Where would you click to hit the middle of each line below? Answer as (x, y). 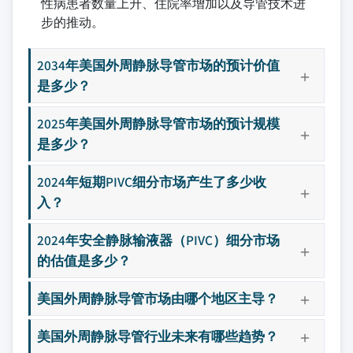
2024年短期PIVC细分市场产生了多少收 (152, 182)
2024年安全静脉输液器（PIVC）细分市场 (158, 240)
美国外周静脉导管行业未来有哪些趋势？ (158, 336)
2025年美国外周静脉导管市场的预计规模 (158, 123)
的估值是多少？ (84, 260)
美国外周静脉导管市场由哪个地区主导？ (158, 298)
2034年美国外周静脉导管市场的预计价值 (158, 65)
